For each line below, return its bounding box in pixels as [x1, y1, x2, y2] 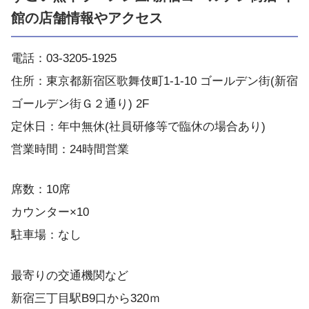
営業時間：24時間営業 [11, 142, 129, 156]
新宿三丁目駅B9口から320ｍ [11, 291, 161, 305]
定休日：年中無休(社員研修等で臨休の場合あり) [11, 119, 266, 133]
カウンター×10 [11, 206, 89, 219]
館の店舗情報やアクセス [11, 10, 163, 26]
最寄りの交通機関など [11, 268, 128, 282]
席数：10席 [11, 183, 70, 197]
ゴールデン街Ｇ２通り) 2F [11, 97, 149, 110]
